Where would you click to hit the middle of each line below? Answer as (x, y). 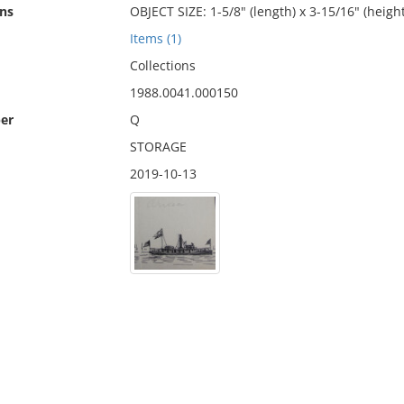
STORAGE (158, 147)
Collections (162, 65)
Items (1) (155, 38)
